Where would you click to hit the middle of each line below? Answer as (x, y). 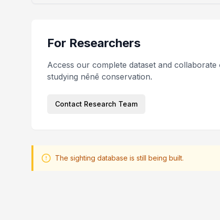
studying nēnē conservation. (100, 77)
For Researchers (94, 43)
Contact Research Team (96, 104)
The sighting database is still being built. (119, 158)
